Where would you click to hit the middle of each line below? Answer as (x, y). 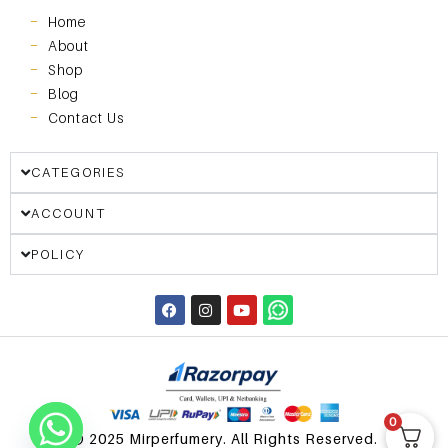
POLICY (58, 254)
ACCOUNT (68, 213)
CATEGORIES (78, 172)
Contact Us (86, 118)
